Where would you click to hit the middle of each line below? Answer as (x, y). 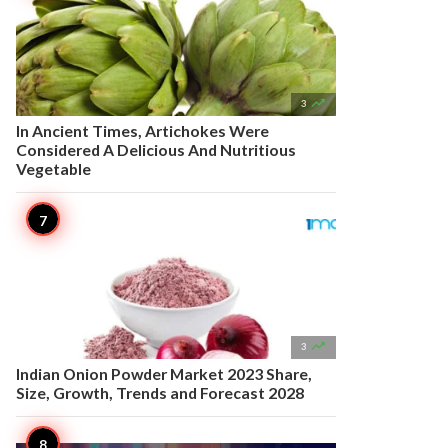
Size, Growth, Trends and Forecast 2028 (160, 392)
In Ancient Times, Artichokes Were (142, 130)
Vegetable (53, 168)
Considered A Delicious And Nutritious (156, 149)
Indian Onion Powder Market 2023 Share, (164, 373)
